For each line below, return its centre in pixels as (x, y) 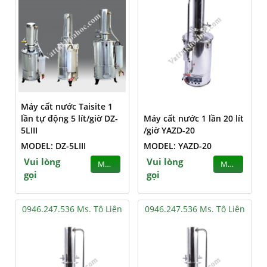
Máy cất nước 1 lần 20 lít (194, 118)
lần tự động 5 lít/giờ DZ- (69, 118)
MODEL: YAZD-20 (178, 146)
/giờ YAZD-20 (169, 130)
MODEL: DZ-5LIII (53, 146)
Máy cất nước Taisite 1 (67, 106)
